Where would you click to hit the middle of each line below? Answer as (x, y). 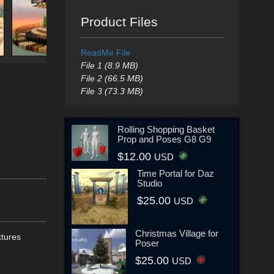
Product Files (119, 22)
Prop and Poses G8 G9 (164, 139)
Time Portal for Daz (175, 173)
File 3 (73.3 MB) (112, 91)
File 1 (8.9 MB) (109, 65)
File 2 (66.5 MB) (112, 78)
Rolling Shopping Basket (166, 129)
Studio (149, 183)
